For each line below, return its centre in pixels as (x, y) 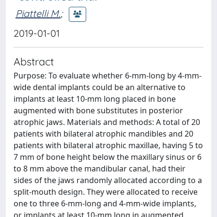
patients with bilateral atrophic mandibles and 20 (103, 134)
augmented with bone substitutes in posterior (98, 110)
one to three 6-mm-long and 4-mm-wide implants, (105, 203)
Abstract (34, 61)
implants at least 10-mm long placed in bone (95, 99)
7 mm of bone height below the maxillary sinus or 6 (108, 157)
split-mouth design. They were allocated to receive (106, 192)
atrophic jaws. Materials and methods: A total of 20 (107, 122)
